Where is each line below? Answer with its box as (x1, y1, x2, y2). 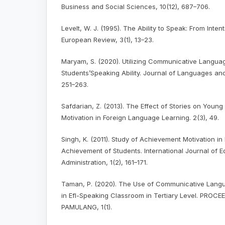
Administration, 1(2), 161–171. (61, 158, 148, 167)
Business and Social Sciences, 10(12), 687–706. (61, 3, 210, 11)
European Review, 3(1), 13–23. (61, 36, 154, 44)
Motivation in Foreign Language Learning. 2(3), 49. (61, 114, 219, 122)
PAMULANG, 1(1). (61, 203, 112, 211)
